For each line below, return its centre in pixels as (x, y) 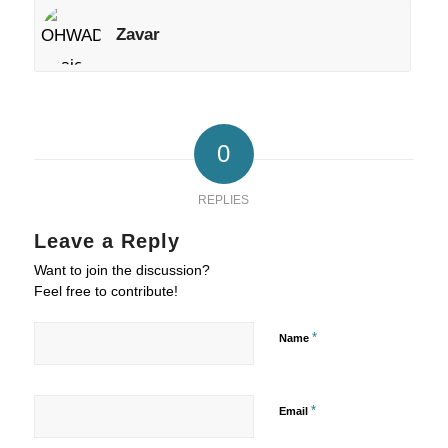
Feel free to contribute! (105, 291)
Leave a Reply (106, 241)
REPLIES (224, 200)
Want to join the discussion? (121, 270)
